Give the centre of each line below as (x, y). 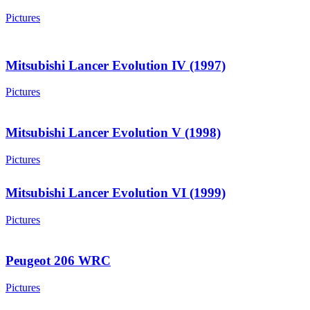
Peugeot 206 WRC (58, 260)
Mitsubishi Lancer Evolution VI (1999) (116, 193)
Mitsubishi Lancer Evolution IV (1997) (116, 65)
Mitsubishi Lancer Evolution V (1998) (113, 132)
